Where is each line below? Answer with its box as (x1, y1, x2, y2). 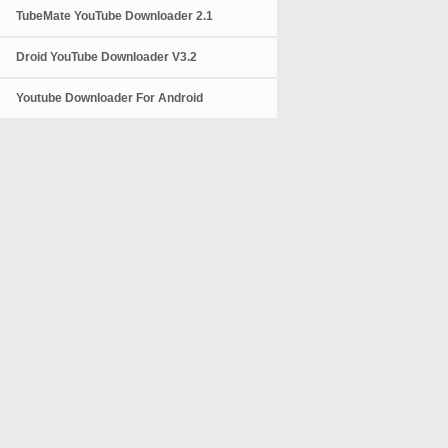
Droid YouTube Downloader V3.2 (16, 50, 198, 64)
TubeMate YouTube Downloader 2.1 (16, 9, 214, 23)
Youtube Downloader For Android (16, 91, 204, 105)
